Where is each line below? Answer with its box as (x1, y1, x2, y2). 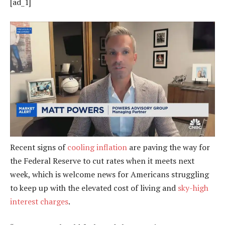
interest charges (10, 196, 68, 207)
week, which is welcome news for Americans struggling (10, 169, 209, 180)
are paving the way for (127, 142, 210, 153)
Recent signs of (10, 142, 67, 153)
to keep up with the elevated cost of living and (10, 182, 178, 194)
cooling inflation (67, 142, 127, 153)
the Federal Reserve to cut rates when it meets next (10, 155, 194, 167)
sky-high (178, 182, 208, 194)
